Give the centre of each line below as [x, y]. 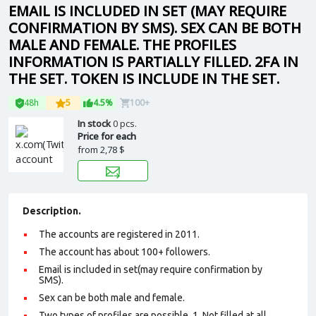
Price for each [107, 136]
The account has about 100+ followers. [124, 252]
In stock [95, 123]
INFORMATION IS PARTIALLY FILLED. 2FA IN [153, 62]
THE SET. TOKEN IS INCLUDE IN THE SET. [144, 79]
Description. [52, 211]
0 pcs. [125, 123]
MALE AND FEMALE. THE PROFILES [122, 45]
